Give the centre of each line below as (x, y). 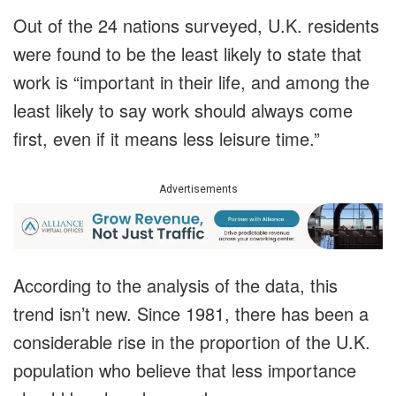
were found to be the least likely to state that (187, 54)
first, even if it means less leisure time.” (167, 139)
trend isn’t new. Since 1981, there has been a (191, 314)
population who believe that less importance (185, 370)
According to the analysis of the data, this (175, 286)
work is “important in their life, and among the (191, 82)
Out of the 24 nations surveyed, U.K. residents (196, 26)
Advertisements (198, 190)
